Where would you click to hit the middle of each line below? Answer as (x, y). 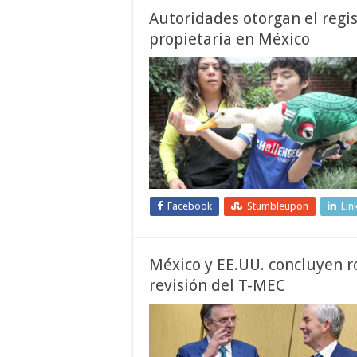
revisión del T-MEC (217, 285)
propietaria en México (229, 39)
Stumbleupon (278, 206)
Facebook (190, 206)
